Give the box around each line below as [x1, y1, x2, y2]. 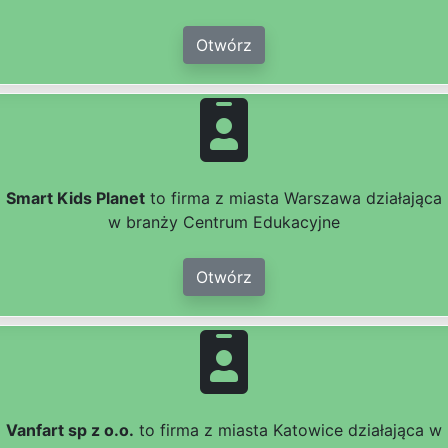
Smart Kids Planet [6, 188, 145, 209]
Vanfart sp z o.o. [6, 420, 134, 441]
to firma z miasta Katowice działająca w [134, 420, 442, 441]
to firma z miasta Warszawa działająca [145, 188, 442, 209]
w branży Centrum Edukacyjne [108, 212, 340, 233]
